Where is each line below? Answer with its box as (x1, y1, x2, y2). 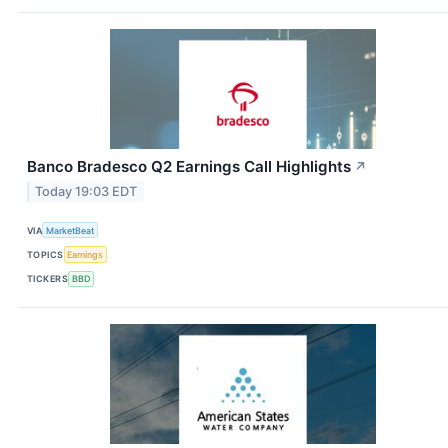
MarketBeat (46, 224, 95, 236)
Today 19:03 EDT (35, 184, 138, 200)
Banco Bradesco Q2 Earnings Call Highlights (27, 157, 351, 177)
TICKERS (27, 273, 69, 285)
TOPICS (27, 249, 64, 261)
